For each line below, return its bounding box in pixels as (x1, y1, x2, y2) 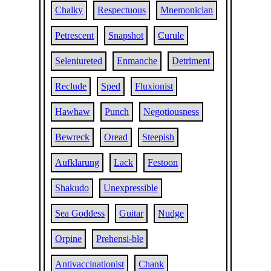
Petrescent (55, 30, 94, 41)
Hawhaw (55, 106, 91, 117)
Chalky (55, 5, 83, 15)
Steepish (142, 132, 175, 142)
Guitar (119, 208, 144, 218)
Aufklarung (55, 157, 100, 168)
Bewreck (55, 132, 90, 142)
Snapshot (108, 30, 144, 41)
